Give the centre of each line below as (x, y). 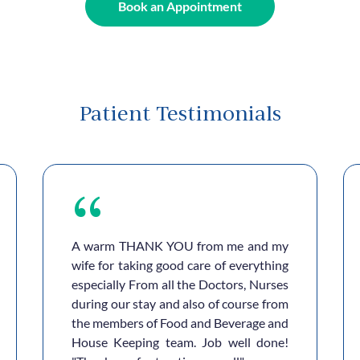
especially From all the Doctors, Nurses (180, 284)
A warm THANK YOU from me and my (180, 245)
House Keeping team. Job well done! (180, 342)
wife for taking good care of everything (180, 265)
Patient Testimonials (180, 113)
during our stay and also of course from (180, 303)
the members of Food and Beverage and (180, 323)
